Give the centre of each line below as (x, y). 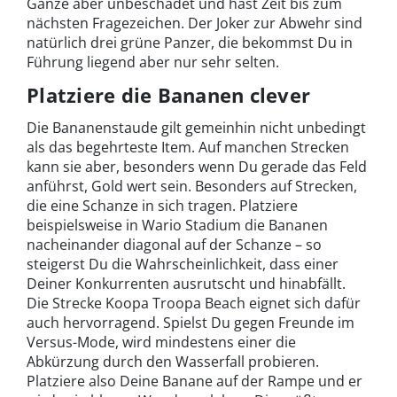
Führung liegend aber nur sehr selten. (153, 62)
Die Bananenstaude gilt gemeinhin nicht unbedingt (196, 128)
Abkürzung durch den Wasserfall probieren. (173, 362)
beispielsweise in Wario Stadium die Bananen (177, 226)
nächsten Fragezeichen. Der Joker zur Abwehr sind (195, 23)
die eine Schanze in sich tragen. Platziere (162, 206)
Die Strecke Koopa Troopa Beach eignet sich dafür (194, 304)
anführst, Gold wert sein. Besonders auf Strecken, (192, 187)
